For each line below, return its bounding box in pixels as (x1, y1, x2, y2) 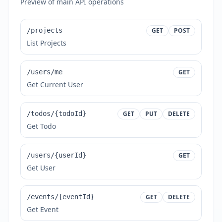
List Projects (27, 38, 66, 48)
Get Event (27, 205, 58, 214)
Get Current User (27, 80, 83, 89)
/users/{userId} (27, 151, 86, 159)
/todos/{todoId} (27, 110, 86, 117)
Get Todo (27, 121, 56, 131)
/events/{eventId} (27, 193, 94, 201)
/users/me (27, 68, 62, 76)
